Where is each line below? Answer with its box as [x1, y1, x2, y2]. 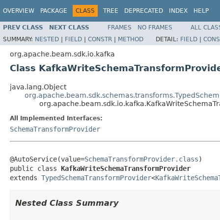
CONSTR [88, 35, 112, 43]
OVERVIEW [3, 7, 34, 14]
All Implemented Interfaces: [10, 114, 103, 122]
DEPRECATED [124, 7, 163, 14]
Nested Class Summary [15, 198, 118, 208]
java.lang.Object [10, 82, 66, 91]
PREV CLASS [3, 24, 43, 31]
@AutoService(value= [10, 155, 84, 163]
